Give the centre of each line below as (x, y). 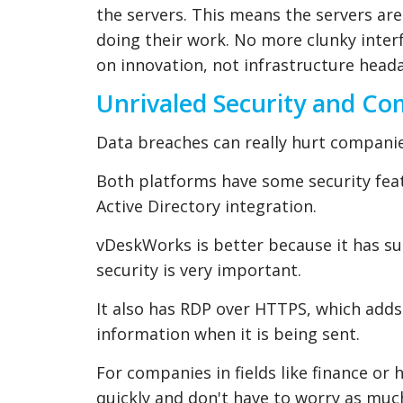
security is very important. (199, 269)
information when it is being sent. (228, 333)
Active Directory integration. (206, 206)
